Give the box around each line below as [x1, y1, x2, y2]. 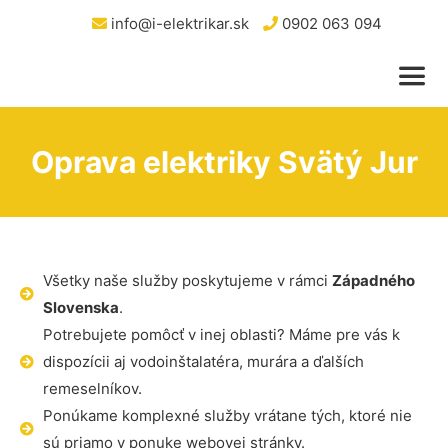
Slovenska [42, 298, 119, 317]
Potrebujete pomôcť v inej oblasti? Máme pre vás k [42, 325, 400, 344]
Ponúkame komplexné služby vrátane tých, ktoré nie [42, 406, 412, 425]
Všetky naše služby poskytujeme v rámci [42, 271, 332, 290]
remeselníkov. [42, 379, 142, 398]
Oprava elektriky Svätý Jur [30, 144, 418, 180]
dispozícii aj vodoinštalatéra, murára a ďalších [42, 352, 364, 371]
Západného [331, 271, 415, 290]
